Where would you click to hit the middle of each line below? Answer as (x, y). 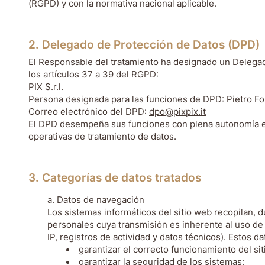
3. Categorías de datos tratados (115, 178)
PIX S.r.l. (46, 87)
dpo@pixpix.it (177, 112)
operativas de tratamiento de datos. (102, 137)
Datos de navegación (101, 200)
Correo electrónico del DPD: (89, 112)
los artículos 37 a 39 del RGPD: (93, 75)
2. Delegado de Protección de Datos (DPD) (144, 45)
